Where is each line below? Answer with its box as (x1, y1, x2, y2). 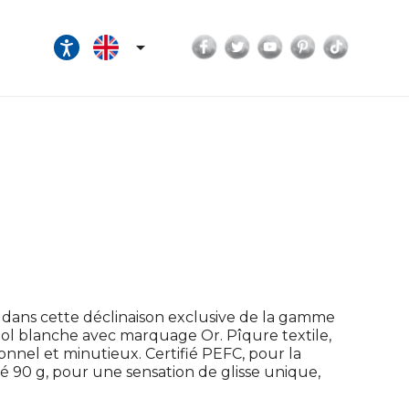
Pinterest (318, 33, 386, 51)
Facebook (219, 33, 292, 51)
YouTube (285, 33, 354, 51)
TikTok (351, 33, 400, 51)
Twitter (252, 33, 306, 51)
